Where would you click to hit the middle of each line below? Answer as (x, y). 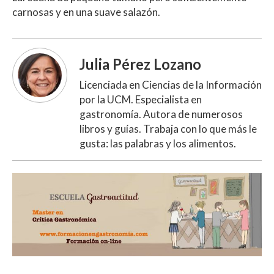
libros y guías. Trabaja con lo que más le (168, 128)
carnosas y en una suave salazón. (86, 12)
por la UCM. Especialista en (141, 99)
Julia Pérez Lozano (140, 64)
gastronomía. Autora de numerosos (161, 114)
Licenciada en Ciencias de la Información (171, 84)
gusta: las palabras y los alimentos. (158, 143)
